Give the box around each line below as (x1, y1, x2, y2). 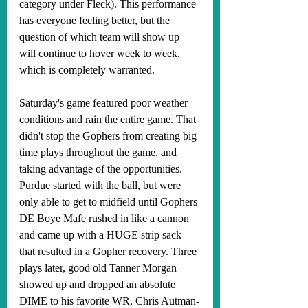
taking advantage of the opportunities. (19, 163, 185, 175)
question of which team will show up (19, 31, 182, 43)
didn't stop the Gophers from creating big (19, 130, 199, 142)
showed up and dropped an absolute (19, 278, 178, 290)
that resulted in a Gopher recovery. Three (19, 245, 199, 257)
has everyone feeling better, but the (19, 14, 173, 26)
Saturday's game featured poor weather (19, 97, 190, 109)
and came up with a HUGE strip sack (19, 229, 184, 241)
